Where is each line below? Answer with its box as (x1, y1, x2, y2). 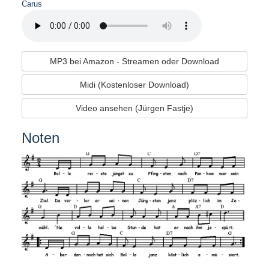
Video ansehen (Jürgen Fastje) (76, 103, 193, 113)
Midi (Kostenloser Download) (80, 79, 189, 89)
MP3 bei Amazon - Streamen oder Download (50, 56, 219, 66)
